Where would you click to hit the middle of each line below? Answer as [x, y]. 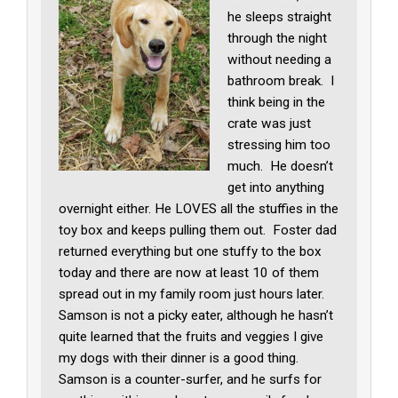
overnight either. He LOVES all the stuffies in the [199, 209]
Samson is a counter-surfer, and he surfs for [191, 380]
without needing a [280, 60]
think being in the [277, 103]
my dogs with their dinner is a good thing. [179, 358]
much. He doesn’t [281, 167]
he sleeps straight [280, 17]
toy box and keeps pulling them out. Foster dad [198, 231]
